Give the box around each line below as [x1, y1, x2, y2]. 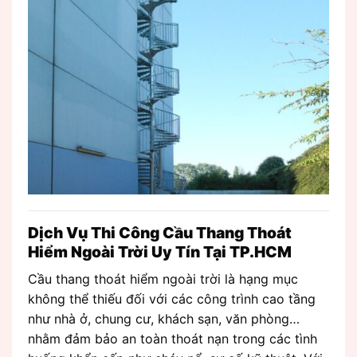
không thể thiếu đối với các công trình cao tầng [28, 290, 316, 307]
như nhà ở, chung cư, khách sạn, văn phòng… [28, 310, 300, 327]
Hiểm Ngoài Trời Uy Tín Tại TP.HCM [28, 242, 292, 262]
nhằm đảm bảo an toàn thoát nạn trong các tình [28, 330, 317, 347]
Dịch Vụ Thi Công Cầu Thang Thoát [28, 223, 292, 243]
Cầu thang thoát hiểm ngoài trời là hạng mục [28, 270, 298, 287]
